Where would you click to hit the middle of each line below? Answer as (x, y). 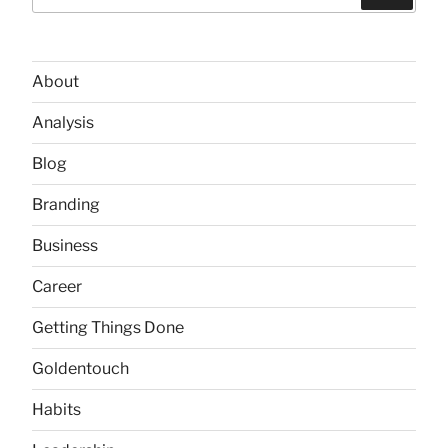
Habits (56, 409)
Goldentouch (80, 368)
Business (65, 245)
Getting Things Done (108, 327)
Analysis (63, 122)
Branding (66, 204)
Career (57, 286)
